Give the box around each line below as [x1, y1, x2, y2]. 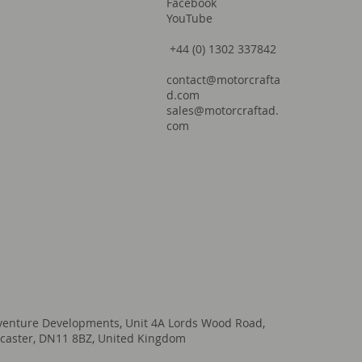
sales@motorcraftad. [166, 103, 280, 118]
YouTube [166, 11, 213, 26]
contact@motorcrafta [166, 72, 281, 87]
